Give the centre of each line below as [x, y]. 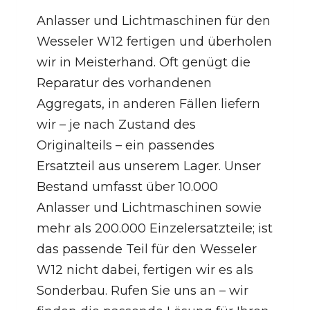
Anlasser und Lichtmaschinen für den [154, 21]
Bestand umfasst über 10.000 [127, 187]
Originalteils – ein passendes [126, 145]
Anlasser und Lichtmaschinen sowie [149, 208]
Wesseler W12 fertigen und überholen [154, 42]
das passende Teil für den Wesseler [147, 249]
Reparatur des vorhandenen [124, 83]
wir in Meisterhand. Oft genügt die [144, 62]
